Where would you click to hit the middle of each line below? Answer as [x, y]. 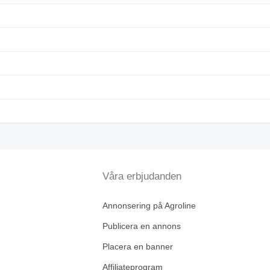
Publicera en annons [141, 226]
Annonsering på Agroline [149, 206]
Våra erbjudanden [142, 176]
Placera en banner [137, 246]
